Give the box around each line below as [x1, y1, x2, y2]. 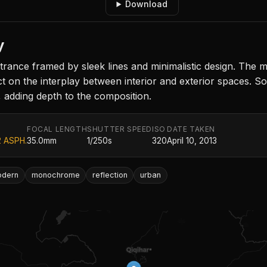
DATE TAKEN [167, 124, 216, 133]
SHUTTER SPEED [87, 124, 153, 133]
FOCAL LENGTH [27, 124, 88, 133]
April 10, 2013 [167, 135, 218, 145]
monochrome [31, 170, 80, 179]
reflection [92, 170, 128, 179]
